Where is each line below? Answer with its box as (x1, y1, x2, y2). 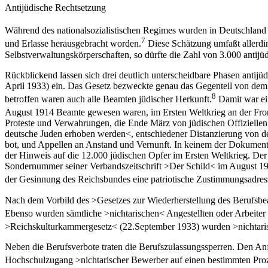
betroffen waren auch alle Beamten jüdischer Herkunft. (5, 94, 212, 105)
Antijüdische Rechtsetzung (5, 2, 106, 13)
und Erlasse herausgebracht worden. (5, 38, 141, 49)
